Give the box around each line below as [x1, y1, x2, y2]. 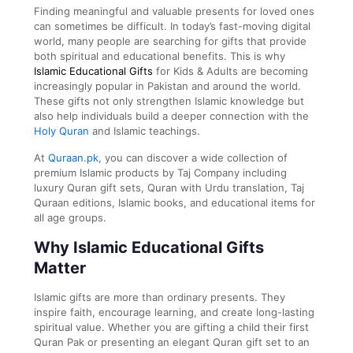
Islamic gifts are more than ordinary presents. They [34, 290, 285, 303]
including [240, 165, 287, 179]
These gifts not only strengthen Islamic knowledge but [34, 94, 304, 107]
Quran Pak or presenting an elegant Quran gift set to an [34, 335, 310, 348]
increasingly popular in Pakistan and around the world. [34, 79, 301, 92]
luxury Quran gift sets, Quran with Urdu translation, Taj [34, 180, 304, 194]
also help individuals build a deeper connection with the [34, 109, 309, 122]
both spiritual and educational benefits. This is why [34, 49, 285, 62]
